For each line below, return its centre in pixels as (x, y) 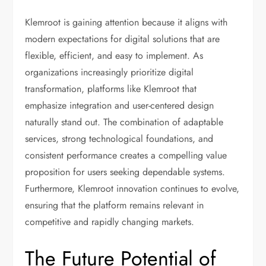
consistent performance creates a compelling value (126, 156)
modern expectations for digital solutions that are (123, 39)
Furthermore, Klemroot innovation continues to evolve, (132, 189)
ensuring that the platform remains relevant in (115, 205)
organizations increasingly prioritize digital (110, 72)
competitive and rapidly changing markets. (110, 222)
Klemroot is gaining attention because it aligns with (126, 23)
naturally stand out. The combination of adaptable (124, 122)
